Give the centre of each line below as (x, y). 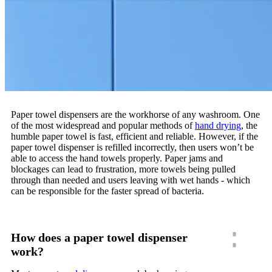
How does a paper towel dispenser (99, 238)
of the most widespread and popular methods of (103, 126)
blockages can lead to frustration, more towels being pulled (123, 169)
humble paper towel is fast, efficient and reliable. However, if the (134, 137)
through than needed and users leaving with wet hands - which (131, 180)
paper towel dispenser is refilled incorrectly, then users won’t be (132, 148)
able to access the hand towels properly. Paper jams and (117, 158)
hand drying (218, 126)
